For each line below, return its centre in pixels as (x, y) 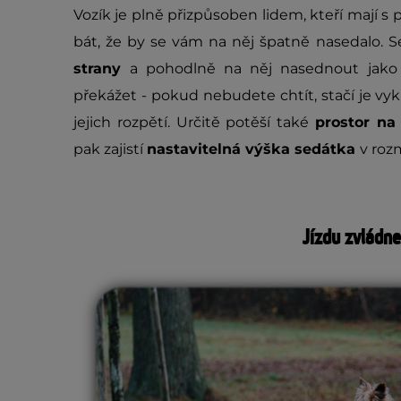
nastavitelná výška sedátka (253, 149)
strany (102, 69)
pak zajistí (110, 149)
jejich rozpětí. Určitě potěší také (194, 123)
